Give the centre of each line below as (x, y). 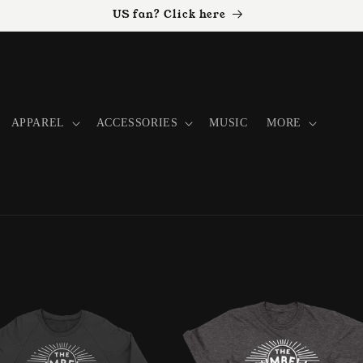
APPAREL (38, 123)
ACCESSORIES (137, 123)
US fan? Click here (169, 14)
